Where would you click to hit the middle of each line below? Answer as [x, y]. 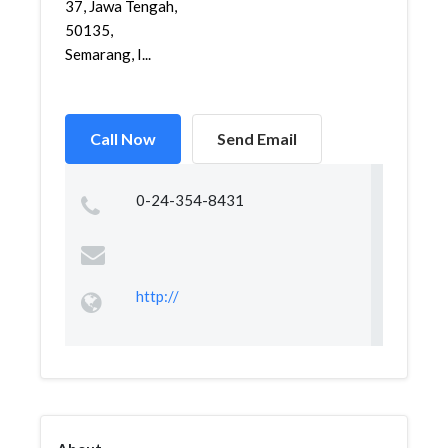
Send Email [257, 138]
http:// [157, 296]
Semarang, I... [108, 54]
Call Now [123, 138]
